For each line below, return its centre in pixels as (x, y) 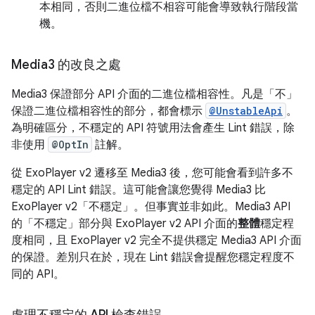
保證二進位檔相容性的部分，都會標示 (108, 111)
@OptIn (70, 145)
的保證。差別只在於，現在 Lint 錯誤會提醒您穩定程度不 (153, 258)
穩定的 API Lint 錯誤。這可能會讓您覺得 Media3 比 (139, 190)
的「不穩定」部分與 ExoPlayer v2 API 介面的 (124, 224)
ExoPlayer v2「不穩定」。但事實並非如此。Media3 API (151, 207)
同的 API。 (38, 275)
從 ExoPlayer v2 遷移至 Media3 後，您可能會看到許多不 (152, 173)
